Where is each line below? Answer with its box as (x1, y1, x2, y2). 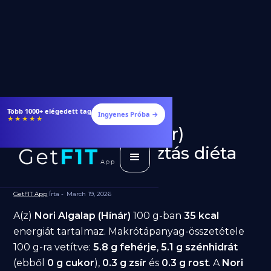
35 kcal (184, 210, 220, 221)
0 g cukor (47, 257, 95, 269)
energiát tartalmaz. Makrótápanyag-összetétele (13, 226, 245, 237)
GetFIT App (13, 190, 48, 198)
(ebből (13, 257, 48, 269)
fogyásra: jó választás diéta (13, 143, 237, 163)
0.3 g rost (162, 257, 209, 269)
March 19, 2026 (67, 190, 112, 198)
